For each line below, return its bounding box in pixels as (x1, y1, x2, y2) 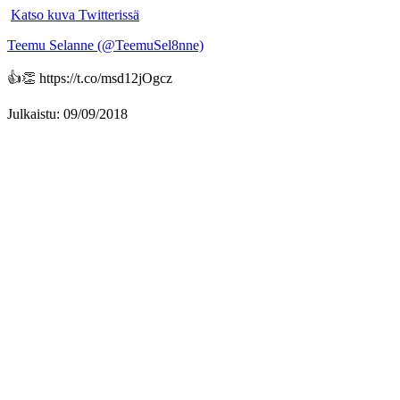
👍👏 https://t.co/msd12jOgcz (7, 71, 172, 86)
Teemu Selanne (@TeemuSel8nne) (7, 37, 204, 53)
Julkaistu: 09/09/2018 (7, 106, 128, 121)
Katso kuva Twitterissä (11, 7, 139, 22)
